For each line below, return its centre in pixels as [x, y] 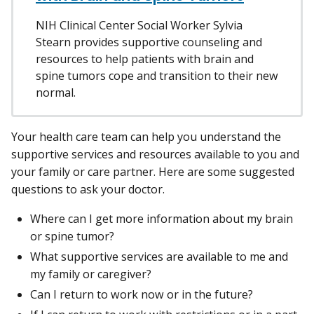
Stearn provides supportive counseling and [149, 42]
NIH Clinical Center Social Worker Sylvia [139, 26]
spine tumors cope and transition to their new [157, 76]
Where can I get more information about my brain [162, 218]
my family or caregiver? [92, 274]
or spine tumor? [72, 236]
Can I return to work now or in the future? [144, 294]
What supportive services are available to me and [159, 256]
